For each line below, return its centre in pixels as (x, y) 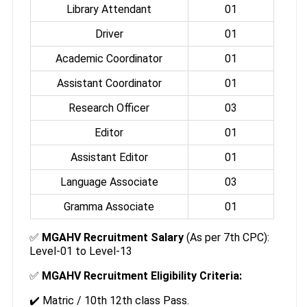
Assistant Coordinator (109, 84)
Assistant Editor (109, 158)
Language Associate (109, 182)
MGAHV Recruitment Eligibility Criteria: (142, 276)
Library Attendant (109, 10)
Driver (109, 34)
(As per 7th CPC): (228, 238)
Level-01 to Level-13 (81, 251)
